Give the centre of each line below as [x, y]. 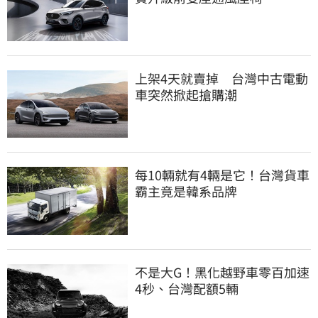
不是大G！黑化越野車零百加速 [222, 272]
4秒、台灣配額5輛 [187, 288]
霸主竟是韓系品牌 [186, 191]
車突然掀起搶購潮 [186, 94]
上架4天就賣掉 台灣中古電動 [221, 78]
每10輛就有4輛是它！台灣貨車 [222, 175]
